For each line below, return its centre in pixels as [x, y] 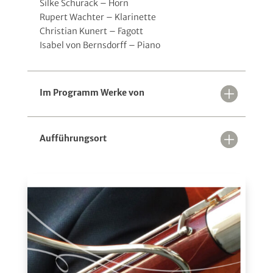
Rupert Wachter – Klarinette [97, 17]
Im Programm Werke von [92, 93]
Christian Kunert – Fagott [91, 31]
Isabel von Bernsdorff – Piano [100, 45]
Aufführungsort [73, 139]
